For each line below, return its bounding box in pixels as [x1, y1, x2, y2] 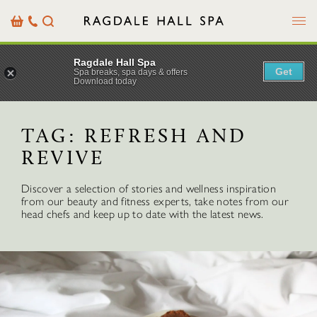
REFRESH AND [84, 124, 248, 147]
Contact [28, 26, 65, 40]
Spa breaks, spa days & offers [74, 67, 188, 77]
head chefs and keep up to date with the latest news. [21, 207, 264, 221]
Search [42, 13, 72, 28]
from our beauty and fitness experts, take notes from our [21, 195, 289, 208]
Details [28, 39, 59, 53]
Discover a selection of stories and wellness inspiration [21, 182, 276, 195]
